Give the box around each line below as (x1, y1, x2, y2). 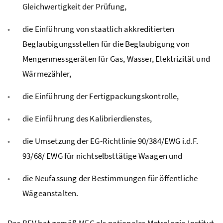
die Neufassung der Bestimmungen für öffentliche (22, 173, 198, 184)
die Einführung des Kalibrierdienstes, (22, 113, 152, 124)
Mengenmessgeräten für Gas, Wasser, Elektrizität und (22, 53, 210, 65)
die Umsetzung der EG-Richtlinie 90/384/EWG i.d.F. (22, 135, 199, 147)
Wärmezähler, (22, 68, 72, 80)
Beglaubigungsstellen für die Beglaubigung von (22, 38, 190, 50)
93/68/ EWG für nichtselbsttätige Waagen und (22, 150, 183, 162)
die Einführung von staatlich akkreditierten (22, 23, 175, 35)
